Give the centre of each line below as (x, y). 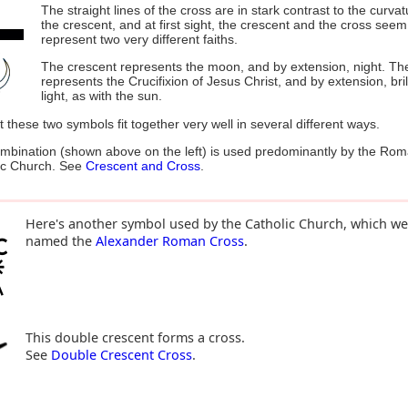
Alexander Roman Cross (169, 241)
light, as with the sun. (102, 96)
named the (60, 241)
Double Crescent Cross (121, 355)
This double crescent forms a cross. (135, 338)
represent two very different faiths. (140, 39)
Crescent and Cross (143, 165)
